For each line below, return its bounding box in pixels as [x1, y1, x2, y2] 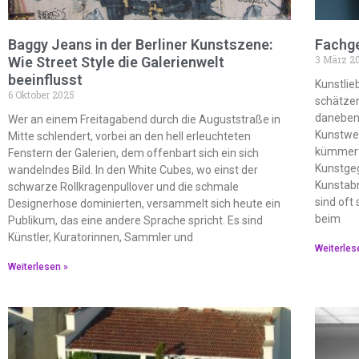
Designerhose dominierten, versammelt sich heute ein [8, 197, 280, 211]
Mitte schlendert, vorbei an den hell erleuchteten [8, 130, 251, 143]
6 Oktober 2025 [8, 88, 75, 102]
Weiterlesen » [8, 261, 68, 273]
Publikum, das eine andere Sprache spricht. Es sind [8, 214, 263, 228]
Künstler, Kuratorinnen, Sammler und [8, 231, 193, 244]
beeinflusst [8, 71, 83, 89]
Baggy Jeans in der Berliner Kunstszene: [8, 36, 272, 54]
